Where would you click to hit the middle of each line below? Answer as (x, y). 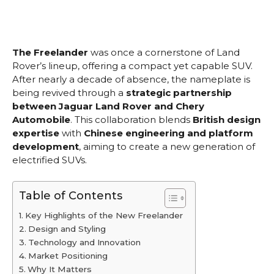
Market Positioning (68, 255)
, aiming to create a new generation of (167, 147)
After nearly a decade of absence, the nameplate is (131, 80)
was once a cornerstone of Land (164, 53)
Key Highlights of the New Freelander (104, 215)
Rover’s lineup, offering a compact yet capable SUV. (132, 66)
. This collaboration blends (131, 120)
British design (227, 120)
